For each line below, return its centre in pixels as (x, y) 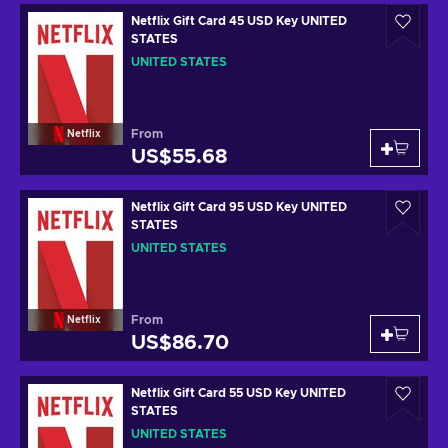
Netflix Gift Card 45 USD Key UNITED (239, 21)
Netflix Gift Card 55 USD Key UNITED (238, 393)
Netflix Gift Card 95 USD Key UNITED (239, 207)
